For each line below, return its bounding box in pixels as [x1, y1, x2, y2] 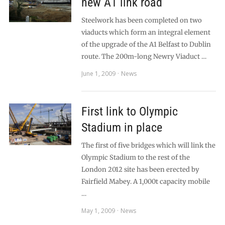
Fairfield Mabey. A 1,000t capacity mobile [81, 177, 210, 186]
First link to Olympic [81, 104, 178, 119]
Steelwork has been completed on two [81, 16, 202, 25]
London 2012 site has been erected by [81, 165, 199, 174]
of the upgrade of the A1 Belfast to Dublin [81, 40, 211, 49]
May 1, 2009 [81, 206, 115, 215]
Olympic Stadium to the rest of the [81, 153, 190, 162]
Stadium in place [81, 121, 162, 135]
